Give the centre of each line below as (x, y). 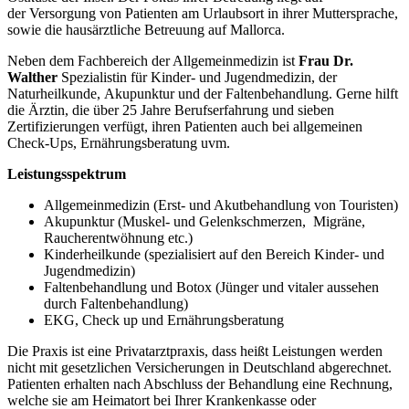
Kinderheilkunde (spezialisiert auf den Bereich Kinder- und (214, 254)
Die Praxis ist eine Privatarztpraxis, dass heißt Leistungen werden (195, 351)
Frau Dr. (326, 60)
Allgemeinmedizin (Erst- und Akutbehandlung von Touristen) (221, 204)
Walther (32, 77)
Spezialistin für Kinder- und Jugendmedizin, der (197, 77)
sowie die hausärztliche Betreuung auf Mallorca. (146, 29)
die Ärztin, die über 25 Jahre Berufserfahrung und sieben (171, 110)
